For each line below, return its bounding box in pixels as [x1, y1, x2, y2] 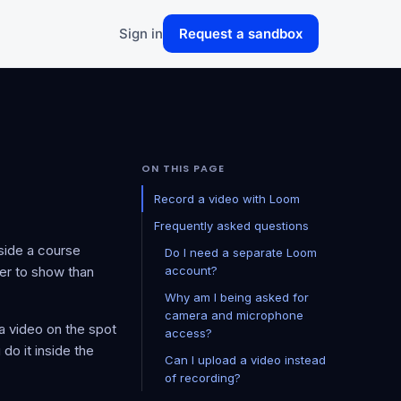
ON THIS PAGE [141, 161, 225, 175]
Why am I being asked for [165, 290, 309, 304]
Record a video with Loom [154, 192, 300, 206]
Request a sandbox [179, 25, 303, 42]
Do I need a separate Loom [165, 245, 317, 260]
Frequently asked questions [154, 218, 309, 233]
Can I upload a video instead [165, 353, 326, 367]
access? [165, 326, 212, 340]
